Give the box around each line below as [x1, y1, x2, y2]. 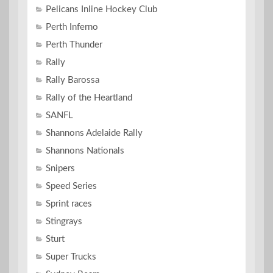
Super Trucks [46, 252, 96, 262]
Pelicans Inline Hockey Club [46, 5, 157, 15]
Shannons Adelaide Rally [46, 129, 143, 138]
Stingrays [46, 217, 82, 227]
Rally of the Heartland [46, 93, 132, 103]
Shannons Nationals [46, 146, 124, 156]
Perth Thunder [46, 40, 102, 50]
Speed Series [46, 182, 97, 191]
